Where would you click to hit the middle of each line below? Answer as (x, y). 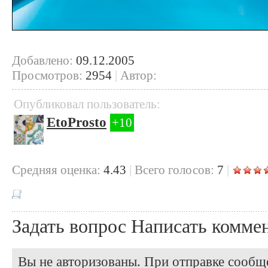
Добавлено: (44, 60)
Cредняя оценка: (56, 170)
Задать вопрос (69, 226)
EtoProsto (77, 122)
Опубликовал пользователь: (87, 104)
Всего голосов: (174, 170)
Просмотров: (47, 75)
